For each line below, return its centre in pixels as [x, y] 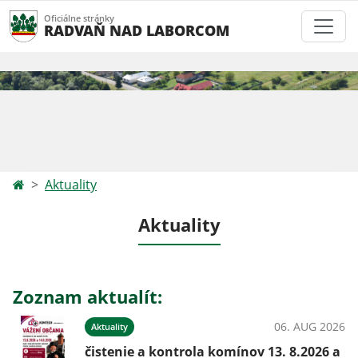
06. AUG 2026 [310, 326]
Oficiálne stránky [79, 18]
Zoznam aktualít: [88, 297]
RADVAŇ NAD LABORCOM [137, 30]
